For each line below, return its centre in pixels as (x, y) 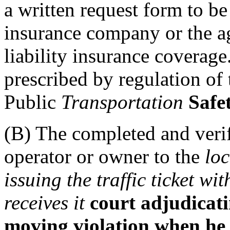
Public (33, 102)
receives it (44, 202)
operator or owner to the (104, 156)
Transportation (122, 102)
